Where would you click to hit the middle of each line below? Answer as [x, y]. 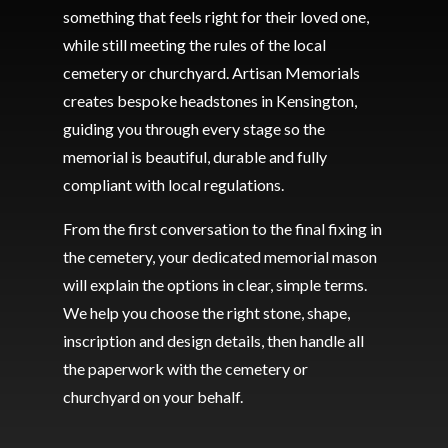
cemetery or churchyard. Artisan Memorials [211, 72]
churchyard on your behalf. [154, 396]
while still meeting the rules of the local [194, 44]
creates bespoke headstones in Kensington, [209, 100]
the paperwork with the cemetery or [185, 368]
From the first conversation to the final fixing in [222, 228]
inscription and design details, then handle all [213, 340]
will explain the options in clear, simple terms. [214, 284]
